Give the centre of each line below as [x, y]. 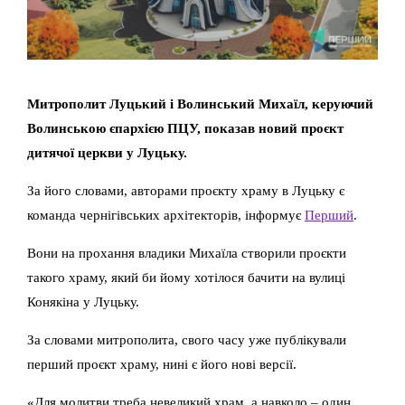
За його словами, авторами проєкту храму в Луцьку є [186, 190]
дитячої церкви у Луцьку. [107, 152]
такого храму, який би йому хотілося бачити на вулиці [186, 277]
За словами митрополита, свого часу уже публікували [187, 339]
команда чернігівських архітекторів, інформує [166, 214]
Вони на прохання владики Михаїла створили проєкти [187, 252]
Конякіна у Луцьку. [83, 301]
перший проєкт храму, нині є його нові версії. [162, 363]
